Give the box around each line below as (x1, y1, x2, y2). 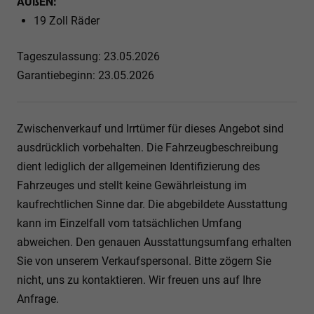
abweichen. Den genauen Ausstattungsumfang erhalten (17, 235, 292, 249)
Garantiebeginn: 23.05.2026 (17, 68, 154, 82)
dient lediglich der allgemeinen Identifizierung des (17, 159, 260, 173)
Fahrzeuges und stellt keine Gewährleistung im (17, 178, 247, 192)
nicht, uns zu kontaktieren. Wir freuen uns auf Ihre (17, 273, 261, 287)
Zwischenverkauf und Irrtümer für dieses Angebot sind (17, 121, 284, 135)
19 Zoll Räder (34, 13, 100, 27)
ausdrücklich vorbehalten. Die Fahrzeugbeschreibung (17, 140, 278, 154)
